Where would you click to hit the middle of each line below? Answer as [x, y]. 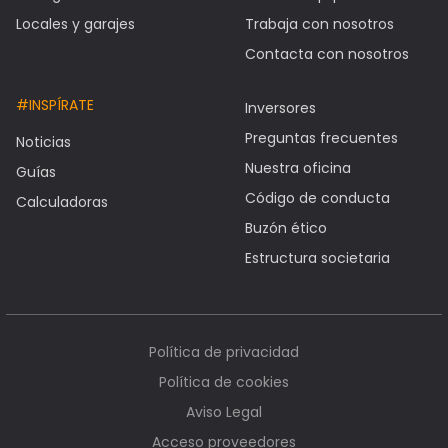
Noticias [43, 142]
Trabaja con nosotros [319, 24]
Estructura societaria [317, 258]
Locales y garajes [75, 24]
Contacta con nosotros [326, 54]
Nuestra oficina [297, 168]
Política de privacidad [224, 352]
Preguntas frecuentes [321, 138]
